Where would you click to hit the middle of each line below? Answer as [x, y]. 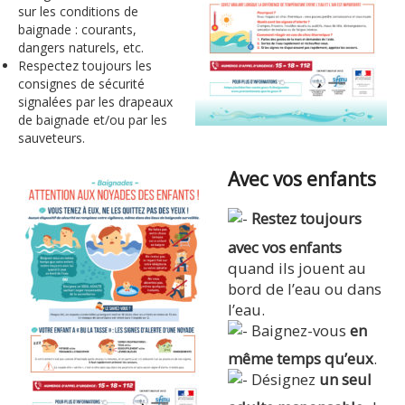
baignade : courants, [77, 30]
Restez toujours [306, 219]
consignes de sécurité [81, 84]
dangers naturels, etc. [81, 48]
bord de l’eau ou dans [305, 288]
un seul [345, 380]
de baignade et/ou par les [93, 120]
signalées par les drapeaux [95, 102]
